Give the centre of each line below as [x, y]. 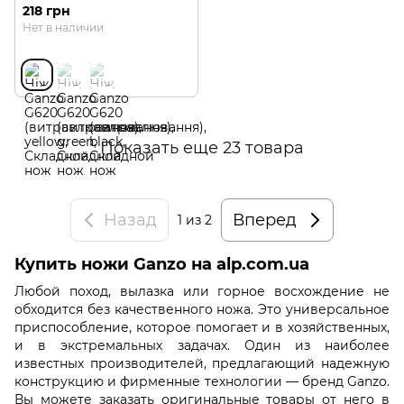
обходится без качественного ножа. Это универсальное [202, 309]
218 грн [46, 11]
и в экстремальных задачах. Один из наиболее [202, 345]
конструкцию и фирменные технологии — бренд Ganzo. [202, 381]
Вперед [265, 220]
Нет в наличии [63, 28]
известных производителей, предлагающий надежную [202, 363]
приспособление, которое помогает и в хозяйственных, [202, 327]
